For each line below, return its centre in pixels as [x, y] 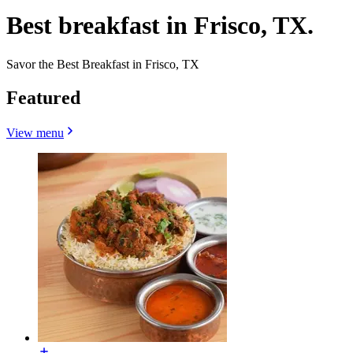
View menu [35, 132]
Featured [43, 97]
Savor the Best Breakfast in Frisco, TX [103, 64]
